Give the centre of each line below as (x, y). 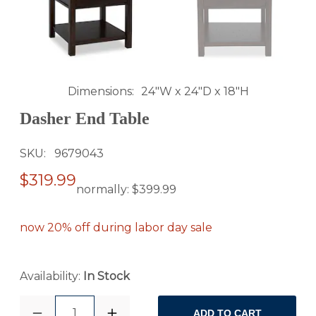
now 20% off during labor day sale (116, 228)
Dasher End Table (85, 118)
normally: (104, 190)
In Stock (107, 276)
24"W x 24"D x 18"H (195, 91)
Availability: (51, 276)
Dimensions (99, 91)
